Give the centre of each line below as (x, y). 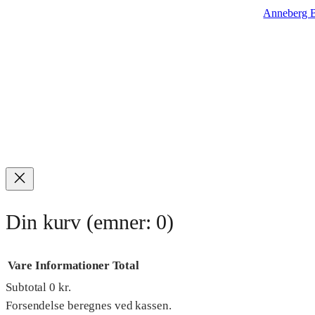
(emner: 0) (130, 223)
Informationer (72, 265)
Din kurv (46, 223)
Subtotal (28, 287)
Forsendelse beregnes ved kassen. (89, 306)
